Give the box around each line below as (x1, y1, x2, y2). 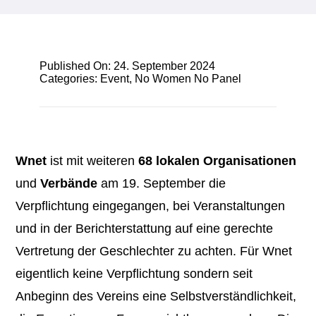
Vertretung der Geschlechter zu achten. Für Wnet (16, 243, 293, 258)
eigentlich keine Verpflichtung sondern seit (16, 266, 253, 281)
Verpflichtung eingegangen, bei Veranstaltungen (16, 198, 286, 213)
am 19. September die (97, 176, 226, 190)
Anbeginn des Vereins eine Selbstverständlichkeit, (16, 288, 297, 303)
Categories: (39, 72, 100, 85)
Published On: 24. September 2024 (39, 59, 215, 72)
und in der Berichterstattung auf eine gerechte (16, 221, 274, 236)
